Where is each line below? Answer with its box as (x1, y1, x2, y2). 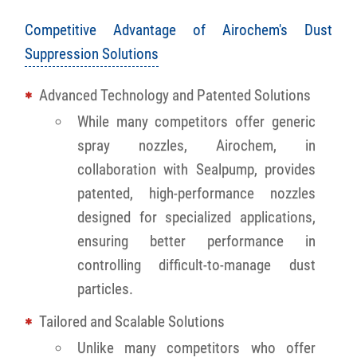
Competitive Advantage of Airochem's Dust (25, 20, 332, 39)
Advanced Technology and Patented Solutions (39, 85, 312, 104)
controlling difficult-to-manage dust (77, 255, 316, 274)
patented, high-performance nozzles (77, 183, 316, 202)
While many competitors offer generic (77, 112, 316, 131)
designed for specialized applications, (77, 207, 316, 226)
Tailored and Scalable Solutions (39, 312, 226, 331)
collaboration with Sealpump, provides (77, 159, 316, 178)
